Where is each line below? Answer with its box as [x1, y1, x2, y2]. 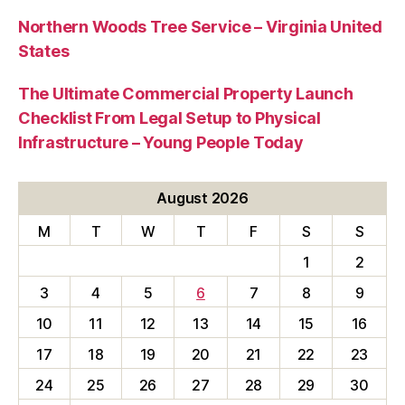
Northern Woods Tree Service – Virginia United [18, 16, 382, 36]
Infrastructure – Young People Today [18, 132, 304, 152]
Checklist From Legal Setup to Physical [18, 108, 321, 127]
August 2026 [156, 188, 249, 207]
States [18, 41, 70, 61]
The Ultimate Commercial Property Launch [18, 83, 353, 103]
